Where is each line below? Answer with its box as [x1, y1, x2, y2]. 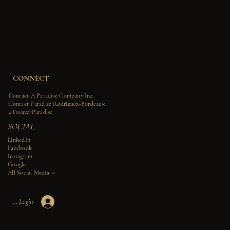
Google [8, 160, 26, 168]
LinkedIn [8, 136, 31, 143]
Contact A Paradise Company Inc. [8, 92, 94, 100]
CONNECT [13, 73, 50, 83]
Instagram [8, 152, 33, 160]
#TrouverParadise [8, 108, 53, 116]
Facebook [8, 144, 32, 151]
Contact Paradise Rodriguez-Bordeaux [8, 100, 105, 108]
